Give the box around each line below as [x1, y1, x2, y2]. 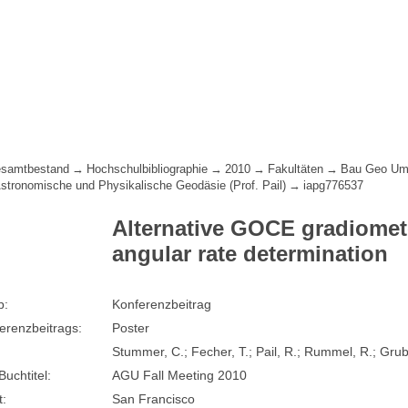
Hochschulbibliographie [87, 163, 209, 177]
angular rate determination [112, 241, 389, 267]
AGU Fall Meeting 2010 [112, 368, 248, 383]
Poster [112, 321, 150, 336]
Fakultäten [268, 163, 324, 177]
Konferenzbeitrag [112, 297, 212, 312]
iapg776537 [303, 179, 364, 193]
